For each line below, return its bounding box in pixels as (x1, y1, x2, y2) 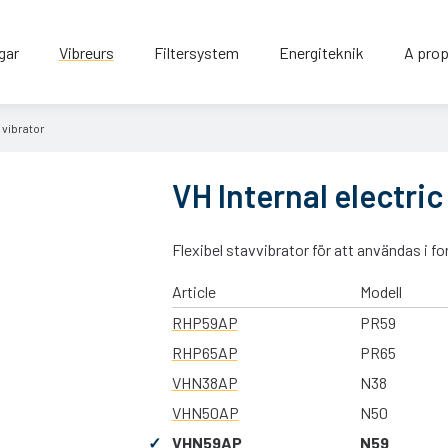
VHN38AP (171, 372, 238, 392)
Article (171, 281, 216, 301)
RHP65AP (171, 342, 238, 362)
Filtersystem (153, 42, 239, 62)
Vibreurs (58, 42, 114, 62)
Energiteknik (278, 42, 364, 62)
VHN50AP (171, 402, 239, 422)
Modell (359, 281, 402, 301)
